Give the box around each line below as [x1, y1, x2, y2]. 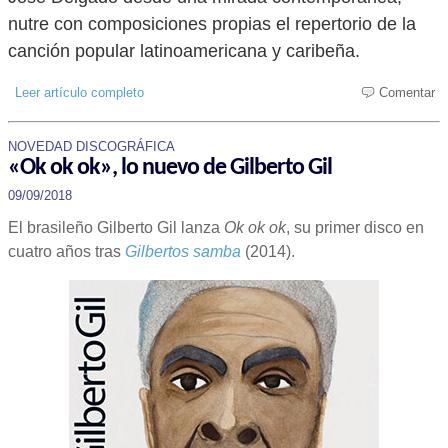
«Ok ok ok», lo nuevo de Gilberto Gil [8, 156, 332, 180]
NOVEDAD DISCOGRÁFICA [8, 139, 175, 154]
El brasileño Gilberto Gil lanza [8, 219, 224, 236]
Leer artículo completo [15, 85, 144, 100]
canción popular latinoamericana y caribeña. [8, 41, 360, 61]
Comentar [367, 85, 435, 100]
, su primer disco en [286, 219, 424, 236]
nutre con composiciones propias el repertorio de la [8, 14, 416, 34]
